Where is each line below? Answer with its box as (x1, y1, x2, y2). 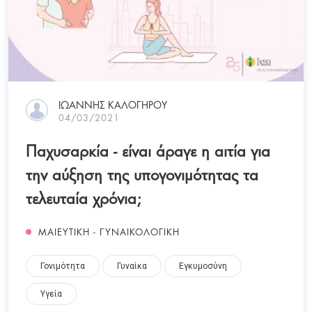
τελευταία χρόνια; (26, 185, 141, 210)
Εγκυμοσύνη (179, 261, 227, 272)
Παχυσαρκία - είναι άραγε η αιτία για (26, 137, 270, 162)
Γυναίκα (117, 261, 147, 272)
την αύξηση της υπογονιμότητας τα (26, 161, 258, 186)
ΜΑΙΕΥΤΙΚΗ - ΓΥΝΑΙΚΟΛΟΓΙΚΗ (38, 224, 180, 239)
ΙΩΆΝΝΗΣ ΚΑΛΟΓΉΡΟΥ (58, 96, 167, 113)
